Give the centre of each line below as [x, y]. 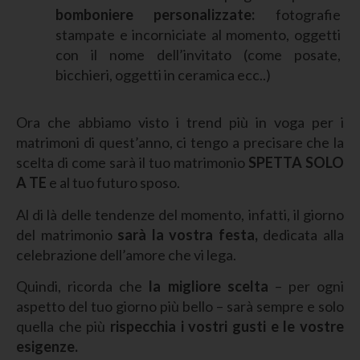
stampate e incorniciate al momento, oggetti [198, 34]
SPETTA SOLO [296, 163]
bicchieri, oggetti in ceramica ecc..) [163, 74]
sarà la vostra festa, [188, 234]
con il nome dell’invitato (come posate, [198, 54]
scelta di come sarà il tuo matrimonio [132, 163]
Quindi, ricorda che [80, 286]
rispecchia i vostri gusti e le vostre [225, 327]
